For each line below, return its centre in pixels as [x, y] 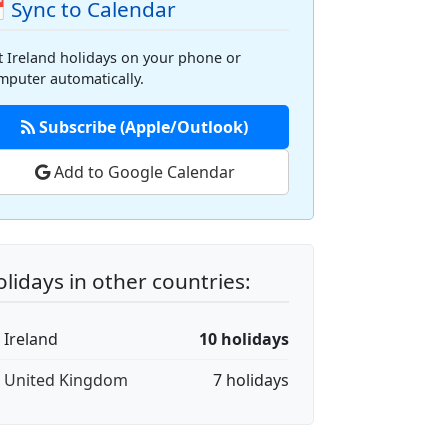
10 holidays [244, 339]
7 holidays [251, 380]
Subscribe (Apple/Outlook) [142, 127]
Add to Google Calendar [142, 172]
